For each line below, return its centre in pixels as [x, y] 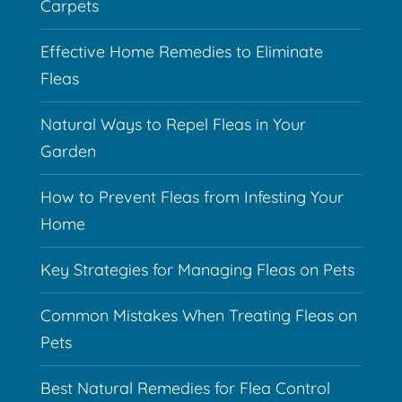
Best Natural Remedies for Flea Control [185, 388]
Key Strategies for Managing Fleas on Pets [197, 269]
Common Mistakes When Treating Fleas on [198, 315]
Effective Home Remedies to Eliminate [181, 51]
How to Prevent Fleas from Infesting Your [192, 197]
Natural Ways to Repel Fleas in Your [173, 124]
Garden [68, 151]
